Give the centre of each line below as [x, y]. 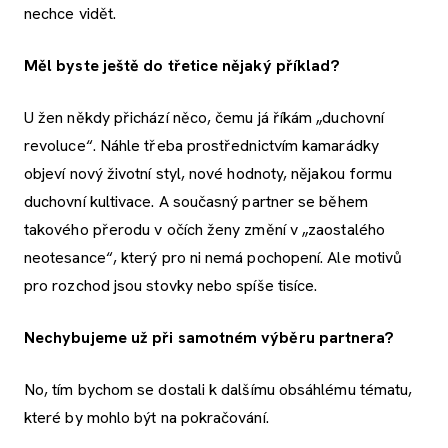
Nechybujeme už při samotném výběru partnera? [209, 337]
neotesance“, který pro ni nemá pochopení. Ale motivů [213, 257]
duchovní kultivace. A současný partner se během [196, 201]
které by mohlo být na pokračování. [146, 417]
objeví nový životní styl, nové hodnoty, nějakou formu [208, 173]
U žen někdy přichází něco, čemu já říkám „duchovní [204, 117]
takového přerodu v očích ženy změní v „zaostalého [204, 229]
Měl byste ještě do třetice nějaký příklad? [182, 65]
